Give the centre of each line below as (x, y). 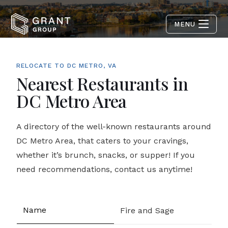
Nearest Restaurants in (102, 83)
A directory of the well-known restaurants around (114, 126)
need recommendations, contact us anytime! (105, 169)
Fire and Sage (147, 210)
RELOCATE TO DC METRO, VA (67, 66)
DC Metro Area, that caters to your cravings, (103, 141)
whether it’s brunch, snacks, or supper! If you (106, 155)
